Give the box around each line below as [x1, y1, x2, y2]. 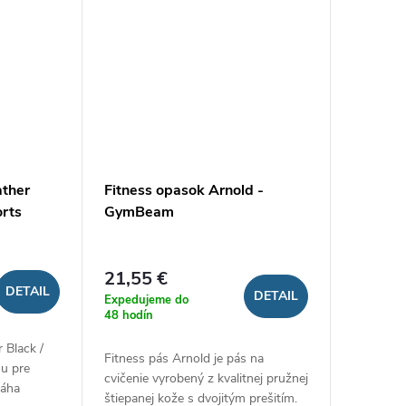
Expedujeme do [103, 291, 188, 308]
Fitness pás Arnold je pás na [103, 349, 264, 367]
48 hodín [103, 306, 153, 324]
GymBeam [103, 202, 174, 223]
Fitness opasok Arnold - [103, 180, 264, 201]
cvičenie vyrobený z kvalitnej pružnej [103, 369, 308, 387]
